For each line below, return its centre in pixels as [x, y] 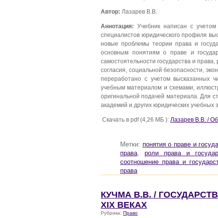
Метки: [131, 144]
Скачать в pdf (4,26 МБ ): [136, 119]
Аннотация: [117, 26]
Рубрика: [112, 213]
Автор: [110, 12]
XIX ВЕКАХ [124, 205]
